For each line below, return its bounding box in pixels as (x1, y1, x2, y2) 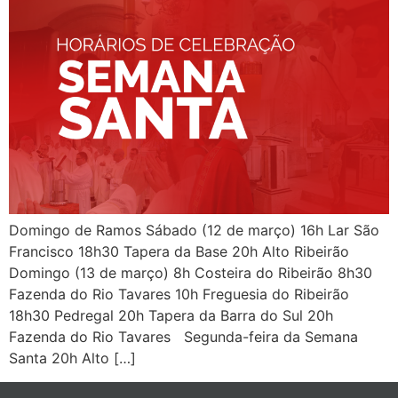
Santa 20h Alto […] (9, 349, 136, 368)
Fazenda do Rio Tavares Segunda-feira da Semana (9, 328, 358, 346)
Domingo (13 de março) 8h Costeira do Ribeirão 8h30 (9, 264, 372, 283)
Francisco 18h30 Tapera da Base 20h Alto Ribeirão (9, 243, 349, 261)
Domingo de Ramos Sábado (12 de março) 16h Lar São (9, 221, 379, 240)
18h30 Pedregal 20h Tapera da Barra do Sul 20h (9, 306, 333, 325)
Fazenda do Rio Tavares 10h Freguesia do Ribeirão (9, 285, 349, 304)
